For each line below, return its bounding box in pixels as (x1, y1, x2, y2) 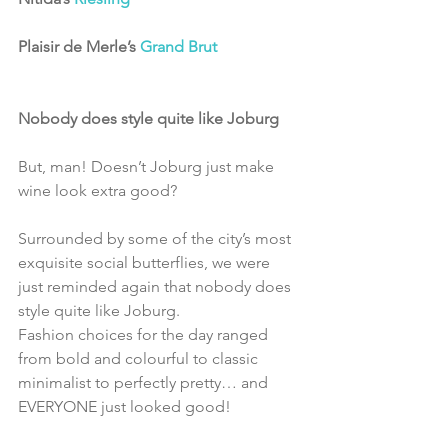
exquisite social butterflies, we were (18, 253, 274, 273)
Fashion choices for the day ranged (18, 325, 272, 345)
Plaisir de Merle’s (18, 37, 140, 57)
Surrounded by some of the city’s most (18, 229, 295, 249)
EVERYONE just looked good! (18, 397, 231, 417)
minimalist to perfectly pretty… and (18, 373, 272, 393)
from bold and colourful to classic (18, 349, 262, 369)
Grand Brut (140, 37, 217, 57)
